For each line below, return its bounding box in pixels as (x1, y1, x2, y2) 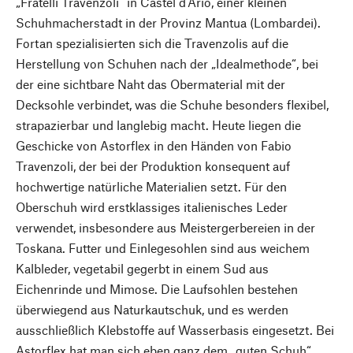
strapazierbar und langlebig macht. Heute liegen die (16, 117, 301, 132)
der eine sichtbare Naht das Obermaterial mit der (16, 76, 285, 91)
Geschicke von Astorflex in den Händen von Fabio (16, 138, 292, 153)
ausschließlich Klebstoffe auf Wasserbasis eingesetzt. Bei (16, 322, 334, 337)
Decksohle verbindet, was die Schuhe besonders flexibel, (16, 97, 329, 112)
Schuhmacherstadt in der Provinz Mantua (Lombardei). (16, 15, 321, 30)
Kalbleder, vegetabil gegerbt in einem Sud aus (16, 261, 269, 276)
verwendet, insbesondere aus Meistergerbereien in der (16, 220, 315, 235)
